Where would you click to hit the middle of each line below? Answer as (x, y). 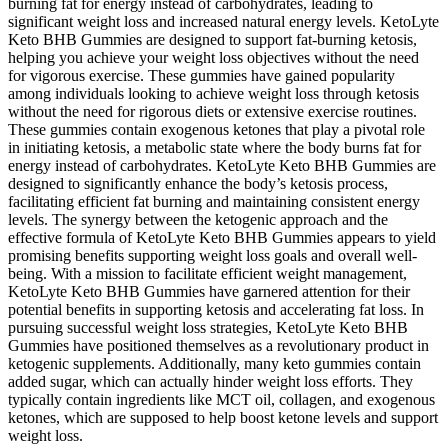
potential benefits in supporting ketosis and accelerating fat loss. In (216, 309)
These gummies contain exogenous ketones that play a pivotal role (216, 129)
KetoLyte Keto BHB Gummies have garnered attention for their (209, 291)
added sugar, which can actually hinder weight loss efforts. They (210, 381)
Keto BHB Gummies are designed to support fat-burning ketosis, (212, 39)
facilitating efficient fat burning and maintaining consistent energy (214, 201)
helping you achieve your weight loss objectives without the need (213, 57)
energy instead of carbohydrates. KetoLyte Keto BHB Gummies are (222, 165)
